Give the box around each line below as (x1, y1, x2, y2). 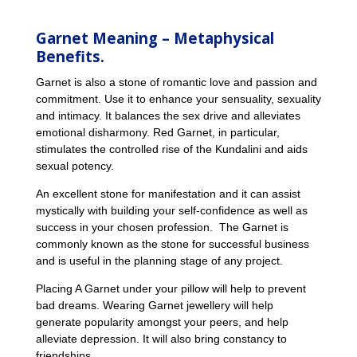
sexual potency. (35, 159, 114, 172)
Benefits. (35, 46, 104, 66)
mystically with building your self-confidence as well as (35, 204, 308, 217)
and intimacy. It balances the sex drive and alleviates (35, 109, 300, 122)
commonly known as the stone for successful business (35, 237, 309, 250)
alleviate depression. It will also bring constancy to (35, 332, 287, 345)
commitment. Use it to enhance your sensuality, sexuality (35, 92, 321, 105)
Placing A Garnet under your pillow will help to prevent (35, 282, 306, 295)
